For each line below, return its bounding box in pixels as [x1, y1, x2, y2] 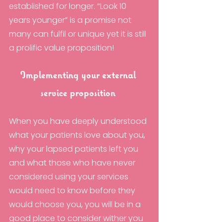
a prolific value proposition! [9, 42, 114, 54]
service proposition [41, 89, 118, 99]
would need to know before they [9, 185, 137, 197]
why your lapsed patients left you [9, 143, 140, 155]
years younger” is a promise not [9, 14, 133, 26]
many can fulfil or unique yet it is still [9, 28, 148, 40]
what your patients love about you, [9, 129, 147, 141]
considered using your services [9, 171, 130, 183]
